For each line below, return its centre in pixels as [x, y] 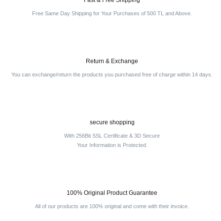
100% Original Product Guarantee [112, 193]
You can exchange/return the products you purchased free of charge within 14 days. [112, 74]
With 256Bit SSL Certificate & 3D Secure [112, 136]
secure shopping [112, 122]
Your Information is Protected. [112, 145]
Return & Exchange [112, 61]
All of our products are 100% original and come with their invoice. [112, 206]
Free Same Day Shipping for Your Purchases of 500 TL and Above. [112, 13]
